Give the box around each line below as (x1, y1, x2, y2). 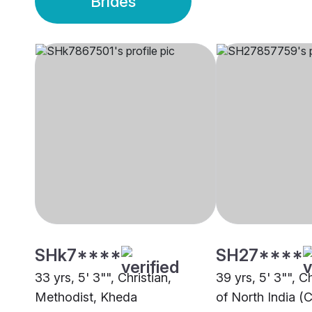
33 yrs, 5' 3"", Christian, (35, 270, 171, 286)
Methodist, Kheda (35, 290, 137, 305)
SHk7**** (35, 245, 121, 266)
